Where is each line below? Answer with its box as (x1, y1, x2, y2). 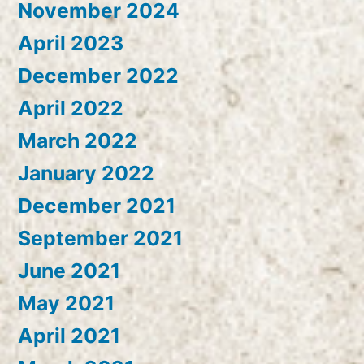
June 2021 (18, 258, 120, 284)
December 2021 (18, 193, 175, 219)
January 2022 (18, 161, 154, 186)
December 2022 (18, 63, 179, 89)
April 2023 (18, 31, 123, 56)
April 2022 (18, 96, 123, 121)
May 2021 (18, 291, 115, 316)
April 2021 (18, 323, 120, 349)
